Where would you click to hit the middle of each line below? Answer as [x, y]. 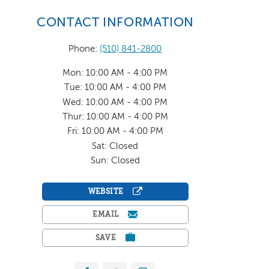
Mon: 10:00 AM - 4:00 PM [115, 73]
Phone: [84, 49]
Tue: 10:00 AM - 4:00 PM [115, 88]
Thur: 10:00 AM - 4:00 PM [115, 117]
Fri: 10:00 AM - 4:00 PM [115, 131]
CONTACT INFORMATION [115, 23]
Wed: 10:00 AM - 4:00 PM [115, 102]
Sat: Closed [115, 146]
